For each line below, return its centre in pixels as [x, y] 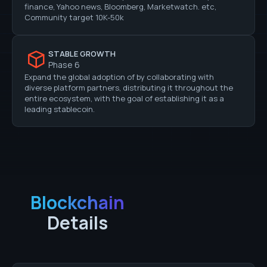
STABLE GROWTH [82, 54]
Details [77, 222]
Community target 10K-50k [74, 17]
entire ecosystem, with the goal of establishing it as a [124, 98]
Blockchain [77, 202]
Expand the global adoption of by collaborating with [119, 77]
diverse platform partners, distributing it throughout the [129, 87]
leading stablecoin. [60, 109]
